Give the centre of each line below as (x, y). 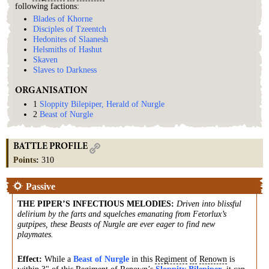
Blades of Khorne (63, 19)
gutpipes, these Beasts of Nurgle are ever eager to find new (116, 224)
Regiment (171, 259)
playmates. (35, 234)
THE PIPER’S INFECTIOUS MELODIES (94, 204)
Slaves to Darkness (65, 70)
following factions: (47, 6)
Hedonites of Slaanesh (71, 39)
